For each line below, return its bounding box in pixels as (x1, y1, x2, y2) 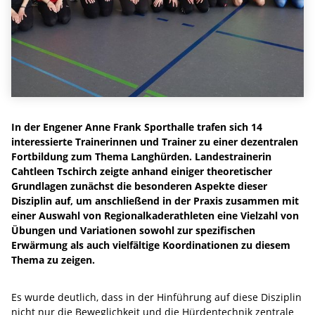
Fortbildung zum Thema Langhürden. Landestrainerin (11, 149, 271, 163)
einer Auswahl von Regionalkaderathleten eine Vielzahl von (11, 208, 299, 222)
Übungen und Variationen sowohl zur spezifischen (11, 223, 255, 237)
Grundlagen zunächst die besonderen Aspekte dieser (11, 179, 267, 193)
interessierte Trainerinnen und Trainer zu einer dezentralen (11, 134, 298, 148)
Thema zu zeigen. (11, 252, 95, 266)
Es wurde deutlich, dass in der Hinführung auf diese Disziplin (11, 290, 302, 304)
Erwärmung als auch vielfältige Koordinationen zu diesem (11, 238, 290, 252)
